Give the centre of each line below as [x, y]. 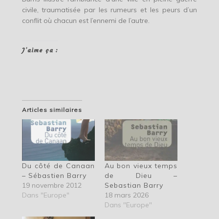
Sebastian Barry [134, 186]
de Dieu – [141, 176]
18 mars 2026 [126, 195]
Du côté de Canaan [58, 166]
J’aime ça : [40, 50]
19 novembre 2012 [52, 186]
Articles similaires [52, 110]
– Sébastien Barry [54, 176]
